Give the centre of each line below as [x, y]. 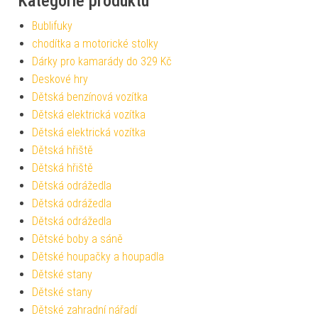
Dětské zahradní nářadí [84, 309]
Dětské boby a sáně [77, 238]
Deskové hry [60, 79]
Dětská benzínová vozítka [90, 97]
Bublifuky [52, 26]
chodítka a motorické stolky [95, 43]
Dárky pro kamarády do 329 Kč [102, 61]
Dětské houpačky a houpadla [98, 256]
